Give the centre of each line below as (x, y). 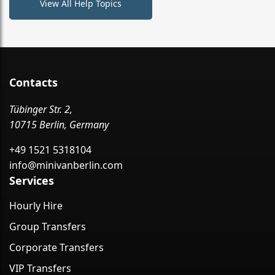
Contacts (33, 82)
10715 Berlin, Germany (59, 124)
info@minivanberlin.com (66, 165)
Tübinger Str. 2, (41, 109)
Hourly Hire (36, 205)
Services (32, 180)
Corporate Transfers (56, 247)
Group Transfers (48, 226)
